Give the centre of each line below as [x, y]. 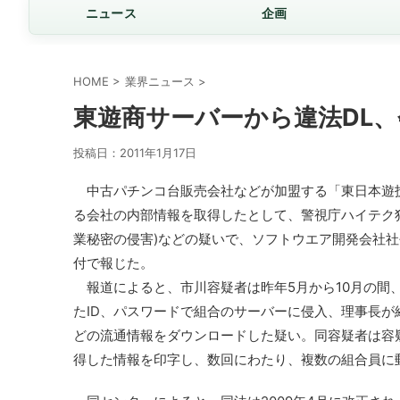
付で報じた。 [113, 262]
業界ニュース [160, 81]
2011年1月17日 [158, 152]
